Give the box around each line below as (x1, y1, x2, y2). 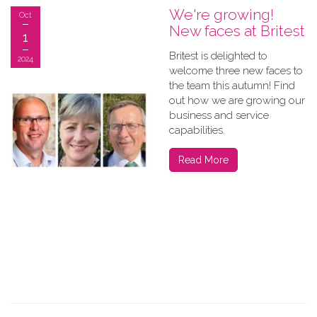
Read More (178, 154, 229, 166)
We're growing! (169, 6, 274, 23)
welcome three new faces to (169, 64, 303, 77)
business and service (169, 109, 269, 122)
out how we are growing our (169, 94, 305, 107)
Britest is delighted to (169, 50, 267, 62)
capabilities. (169, 124, 225, 137)
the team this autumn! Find (169, 79, 295, 92)
